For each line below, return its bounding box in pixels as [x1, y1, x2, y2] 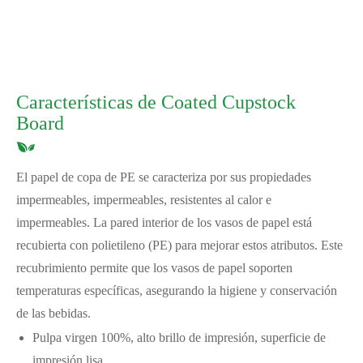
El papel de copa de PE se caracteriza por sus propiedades [16, 169, 311, 184]
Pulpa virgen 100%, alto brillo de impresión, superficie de [32, 330, 326, 344]
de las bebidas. [16, 305, 91, 320]
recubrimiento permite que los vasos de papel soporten [16, 260, 293, 275]
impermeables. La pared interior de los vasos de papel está [16, 215, 312, 229]
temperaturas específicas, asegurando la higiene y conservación [16, 283, 337, 297]
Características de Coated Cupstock [16, 91, 296, 113]
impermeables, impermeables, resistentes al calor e [16, 192, 271, 207]
